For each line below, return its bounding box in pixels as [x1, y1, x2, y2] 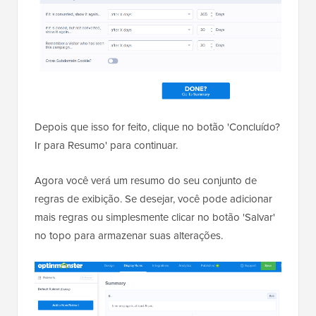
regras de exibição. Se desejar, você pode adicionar [35, 190, 272, 207]
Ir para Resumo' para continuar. [35, 137, 178, 153]
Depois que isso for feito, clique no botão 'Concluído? [35, 119, 280, 135]
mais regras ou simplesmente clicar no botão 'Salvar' [35, 209, 275, 225]
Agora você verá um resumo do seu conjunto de [35, 172, 257, 188]
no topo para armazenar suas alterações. [35, 227, 223, 243]
